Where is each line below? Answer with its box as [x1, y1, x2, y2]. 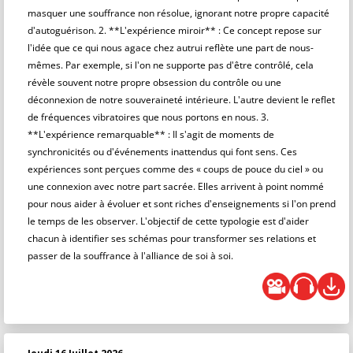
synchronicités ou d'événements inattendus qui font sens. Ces [28, 145, 297, 158]
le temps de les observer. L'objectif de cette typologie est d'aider [28, 214, 309, 228]
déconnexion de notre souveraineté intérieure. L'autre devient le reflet [28, 93, 335, 106]
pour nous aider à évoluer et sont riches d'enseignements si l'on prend [28, 197, 336, 210]
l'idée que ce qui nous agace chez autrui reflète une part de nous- [28, 41, 314, 54]
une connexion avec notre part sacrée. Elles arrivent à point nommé [28, 180, 324, 193]
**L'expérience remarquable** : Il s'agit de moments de [28, 128, 274, 141]
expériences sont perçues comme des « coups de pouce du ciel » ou [28, 162, 323, 176]
